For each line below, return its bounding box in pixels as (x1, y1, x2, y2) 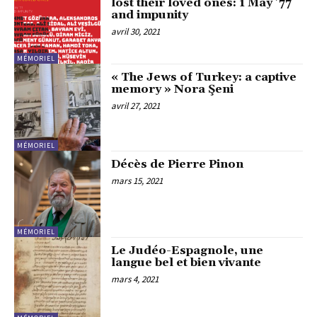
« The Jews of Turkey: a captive (111, 70, 297, 85)
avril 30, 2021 (111, 25, 161, 38)
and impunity (111, 7, 189, 22)
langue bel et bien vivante (111, 255, 262, 270)
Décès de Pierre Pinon (111, 156, 244, 171)
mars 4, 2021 (111, 272, 159, 285)
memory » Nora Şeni (111, 82, 234, 97)
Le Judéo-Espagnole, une (111, 243, 264, 258)
